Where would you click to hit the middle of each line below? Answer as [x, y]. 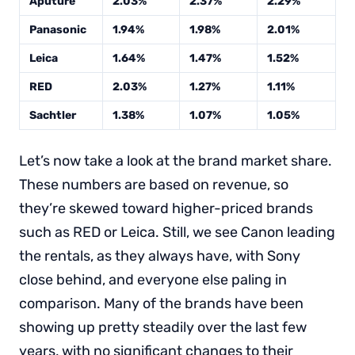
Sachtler [53, 116]
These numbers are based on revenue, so [154, 185]
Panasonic [58, 30]
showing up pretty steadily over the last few [163, 328]
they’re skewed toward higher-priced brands [166, 209]
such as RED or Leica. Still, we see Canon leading [177, 233]
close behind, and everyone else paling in [153, 280]
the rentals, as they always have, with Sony [160, 256]
